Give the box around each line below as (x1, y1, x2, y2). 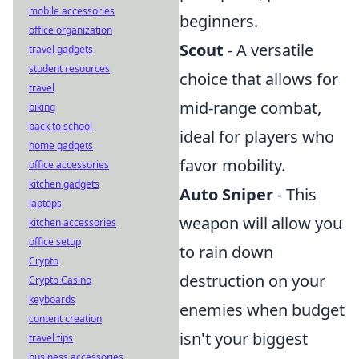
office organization (29, 23, 112, 37)
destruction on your (179, 270, 325, 292)
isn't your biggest (179, 328, 308, 349)
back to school (29, 119, 92, 133)
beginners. (179, 10, 258, 32)
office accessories (29, 158, 109, 171)
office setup (29, 235, 81, 248)
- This (273, 184, 317, 205)
